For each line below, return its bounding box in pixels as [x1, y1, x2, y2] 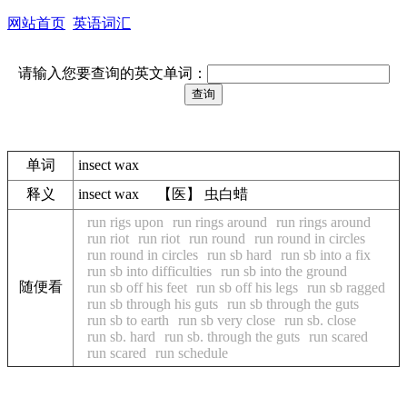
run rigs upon [87, 214, 164, 230]
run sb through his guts [87, 296, 218, 312]
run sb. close [284, 313, 356, 328]
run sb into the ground [221, 263, 347, 279]
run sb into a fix [281, 247, 371, 263]
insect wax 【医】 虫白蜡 [78, 186, 248, 202]
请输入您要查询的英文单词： [17, 65, 207, 81]
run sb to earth [87, 313, 169, 328]
